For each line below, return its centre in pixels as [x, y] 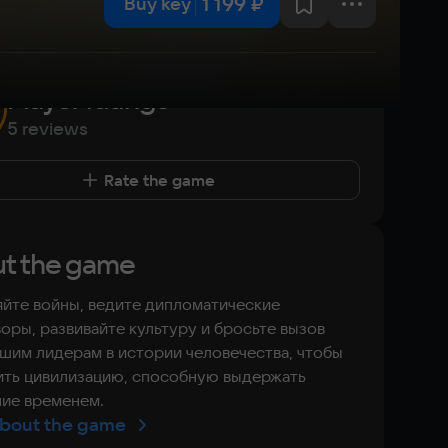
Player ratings [88, 98]
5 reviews [47, 128]
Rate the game [159, 180]
